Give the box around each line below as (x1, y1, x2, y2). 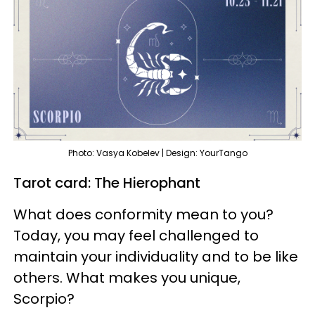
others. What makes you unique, (13, 268, 240, 288)
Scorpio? (13, 289, 78, 309)
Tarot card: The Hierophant (13, 173, 200, 193)
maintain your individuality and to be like (13, 247, 298, 266)
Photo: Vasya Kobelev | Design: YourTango (67, 147, 247, 159)
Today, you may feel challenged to (13, 226, 259, 245)
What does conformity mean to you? (13, 205, 274, 224)
